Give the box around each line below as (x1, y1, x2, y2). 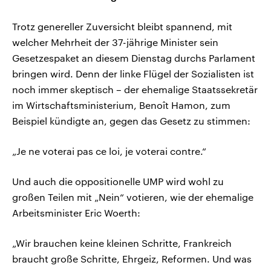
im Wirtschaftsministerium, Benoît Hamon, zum (12, 99, 230, 111)
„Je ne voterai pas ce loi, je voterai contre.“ (12, 145, 206, 157)
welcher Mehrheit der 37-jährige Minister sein (12, 36, 218, 48)
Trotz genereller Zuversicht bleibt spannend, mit (12, 21, 232, 33)
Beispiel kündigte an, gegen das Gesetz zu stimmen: (12, 115, 250, 127)
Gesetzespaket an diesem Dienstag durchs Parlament (12, 52, 255, 64)
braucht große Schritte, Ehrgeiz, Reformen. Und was (12, 253, 252, 265)
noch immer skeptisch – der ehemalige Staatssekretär (12, 83, 258, 96)
